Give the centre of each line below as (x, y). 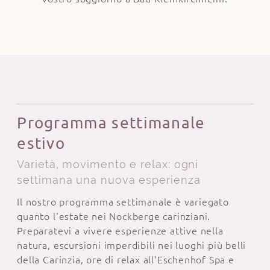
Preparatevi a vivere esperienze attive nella (120, 231)
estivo (41, 143)
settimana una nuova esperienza (109, 180)
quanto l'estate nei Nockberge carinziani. (117, 216)
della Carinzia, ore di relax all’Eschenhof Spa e (126, 259)
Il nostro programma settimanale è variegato (123, 202)
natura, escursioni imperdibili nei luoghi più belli (132, 245)
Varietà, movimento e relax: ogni (108, 165)
